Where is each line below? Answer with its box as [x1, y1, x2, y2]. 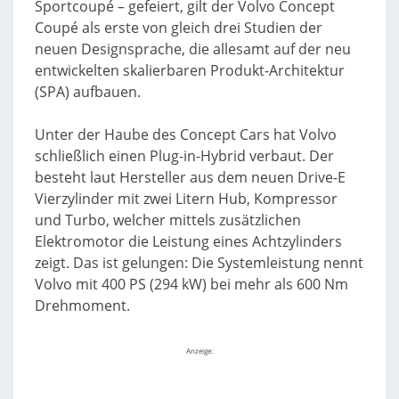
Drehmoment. [35, 296, 130, 316]
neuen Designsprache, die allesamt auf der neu [35, 39, 351, 60]
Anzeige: [186, 346, 213, 356]
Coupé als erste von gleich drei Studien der [35, 18, 322, 38]
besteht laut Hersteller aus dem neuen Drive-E [35, 167, 346, 188]
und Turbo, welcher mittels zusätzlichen [35, 210, 301, 231]
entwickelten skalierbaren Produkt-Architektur [35, 61, 345, 81]
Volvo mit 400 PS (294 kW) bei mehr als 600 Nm [35, 274, 348, 295]
